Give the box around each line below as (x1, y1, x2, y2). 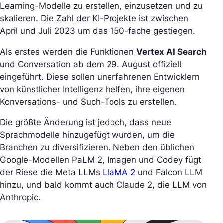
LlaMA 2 (103, 167, 135, 177)
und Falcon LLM (135, 167, 202, 177)
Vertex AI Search (136, 46, 207, 57)
